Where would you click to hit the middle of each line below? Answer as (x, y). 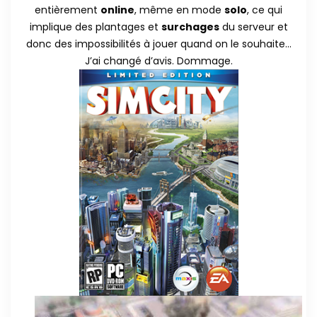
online (117, 10)
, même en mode (179, 10)
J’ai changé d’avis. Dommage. (158, 60)
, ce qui (265, 10)
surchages (190, 27)
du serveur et (253, 27)
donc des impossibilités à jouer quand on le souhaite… (158, 44)
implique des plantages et (95, 27)
